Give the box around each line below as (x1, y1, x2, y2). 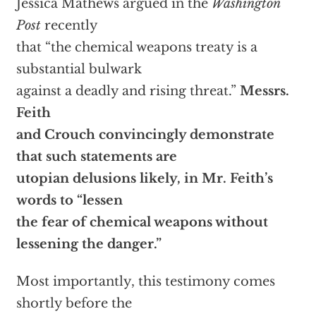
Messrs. (239, 83, 289, 99)
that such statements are (16, 149, 177, 165)
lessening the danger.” (16, 236, 162, 253)
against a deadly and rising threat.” (16, 83, 240, 99)
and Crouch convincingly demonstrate (16, 127, 274, 143)
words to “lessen (16, 193, 123, 209)
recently (44, 18, 98, 34)
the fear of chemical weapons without (16, 214, 268, 231)
